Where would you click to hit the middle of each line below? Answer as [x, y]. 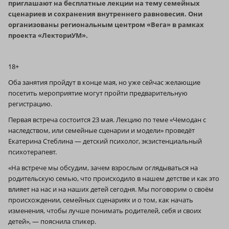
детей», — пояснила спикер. [52, 222]
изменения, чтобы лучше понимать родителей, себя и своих [105, 211]
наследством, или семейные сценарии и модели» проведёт [101, 131]
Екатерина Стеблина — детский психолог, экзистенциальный [105, 141]
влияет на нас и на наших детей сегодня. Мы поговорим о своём [111, 189]
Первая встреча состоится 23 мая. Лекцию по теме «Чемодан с [107, 120]
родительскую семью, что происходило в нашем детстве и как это [114, 179]
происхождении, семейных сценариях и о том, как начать [101, 200]
